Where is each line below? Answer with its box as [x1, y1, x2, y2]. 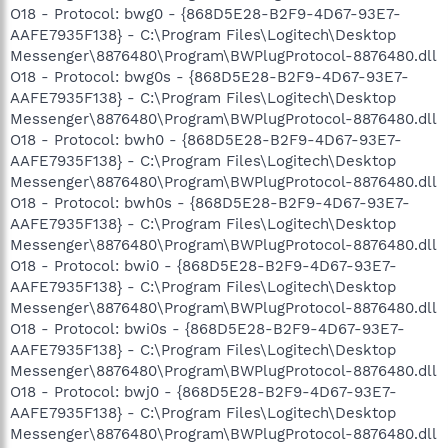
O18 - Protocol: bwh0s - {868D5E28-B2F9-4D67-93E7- [10, 193, 410, 212]
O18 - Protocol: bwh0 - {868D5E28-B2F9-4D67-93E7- [10, 130, 402, 149]
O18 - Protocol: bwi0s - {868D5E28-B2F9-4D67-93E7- [10, 319, 405, 338]
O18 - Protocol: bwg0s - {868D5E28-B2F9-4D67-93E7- [10, 67, 409, 86]
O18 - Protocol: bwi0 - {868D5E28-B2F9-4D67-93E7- [10, 256, 397, 275]
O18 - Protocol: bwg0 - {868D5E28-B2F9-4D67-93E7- [10, 4, 401, 23]
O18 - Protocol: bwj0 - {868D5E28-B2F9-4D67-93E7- [10, 382, 397, 401]
